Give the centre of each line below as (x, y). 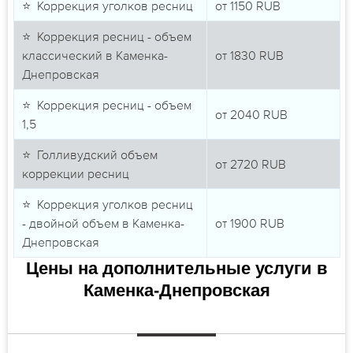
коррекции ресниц (75, 173)
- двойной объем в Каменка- (103, 223)
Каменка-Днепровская (176, 290)
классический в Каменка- (95, 55)
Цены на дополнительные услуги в (176, 268)
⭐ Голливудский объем (89, 154)
